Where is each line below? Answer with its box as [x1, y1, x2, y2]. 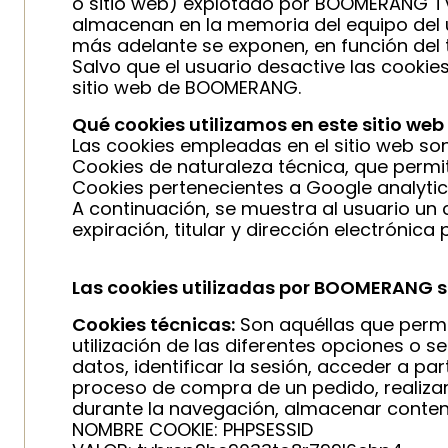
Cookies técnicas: [72, 312, 235, 337]
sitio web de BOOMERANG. [72, 75, 301, 100]
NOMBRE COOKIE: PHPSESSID [72, 417, 313, 442]
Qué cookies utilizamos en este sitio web [72, 112, 444, 137]
